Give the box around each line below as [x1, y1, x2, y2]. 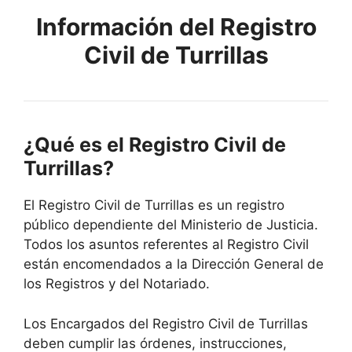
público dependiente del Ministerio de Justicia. [24, 217, 318, 233]
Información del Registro [35, 13, 317, 42]
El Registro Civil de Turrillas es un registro [24, 197, 284, 214]
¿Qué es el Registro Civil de [24, 133, 286, 157]
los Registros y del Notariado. [24, 276, 210, 292]
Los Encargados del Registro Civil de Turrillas [24, 315, 308, 332]
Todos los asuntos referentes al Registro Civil [24, 236, 309, 253]
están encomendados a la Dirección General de [24, 256, 324, 273]
